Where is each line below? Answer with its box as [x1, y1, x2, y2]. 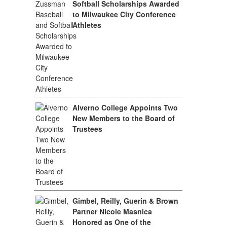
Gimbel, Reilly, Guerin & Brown [72, 196, 179, 206]
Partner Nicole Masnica [72, 206, 153, 216]
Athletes [72, 20, 102, 30]
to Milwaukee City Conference [72, 9, 176, 19]
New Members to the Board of [72, 113, 175, 123]
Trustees [72, 124, 103, 134]
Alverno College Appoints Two [72, 102, 178, 112]
